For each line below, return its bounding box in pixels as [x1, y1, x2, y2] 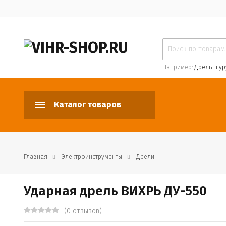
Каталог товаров [54, 100, 121, 109]
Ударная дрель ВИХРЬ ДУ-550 [24, 183, 207, 199]
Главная [24, 153, 47, 160]
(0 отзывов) [64, 207, 102, 215]
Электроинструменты [62, 153, 122, 160]
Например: [162, 64, 194, 71]
